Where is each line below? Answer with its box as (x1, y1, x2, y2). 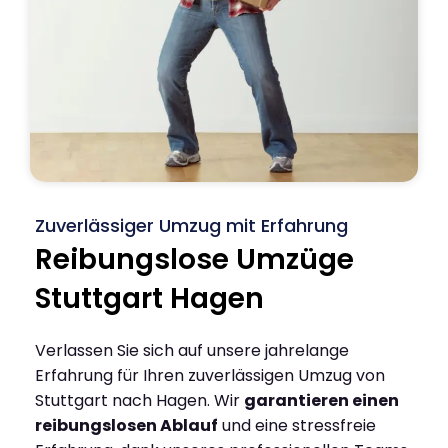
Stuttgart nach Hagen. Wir (35, 388, 244, 412)
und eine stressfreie (218, 413, 376, 437)
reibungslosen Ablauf (35, 413, 218, 437)
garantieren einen (244, 388, 399, 412)
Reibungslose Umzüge (35, 239, 354, 279)
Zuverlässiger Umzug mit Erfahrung (35, 212, 348, 238)
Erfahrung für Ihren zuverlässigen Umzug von (35, 363, 385, 387)
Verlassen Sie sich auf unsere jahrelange (35, 338, 349, 362)
